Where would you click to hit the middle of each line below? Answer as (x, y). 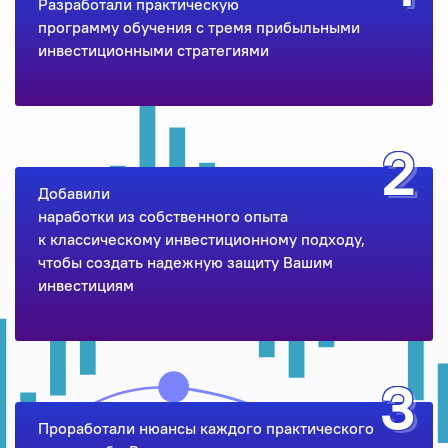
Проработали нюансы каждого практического (205, 428)
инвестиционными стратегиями (153, 50)
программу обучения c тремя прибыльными (198, 27)
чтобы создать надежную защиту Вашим (185, 262)
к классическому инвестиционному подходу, (201, 239)
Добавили (73, 193)
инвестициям (85, 285)
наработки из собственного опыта (162, 216)
